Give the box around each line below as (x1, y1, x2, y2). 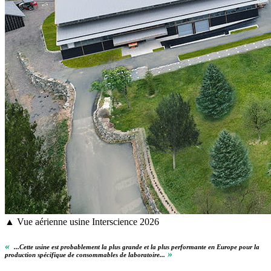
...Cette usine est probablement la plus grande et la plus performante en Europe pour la (12, 243, 260, 250)
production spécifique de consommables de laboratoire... (5, 250, 165, 258)
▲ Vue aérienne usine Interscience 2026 (5, 216, 159, 227)
